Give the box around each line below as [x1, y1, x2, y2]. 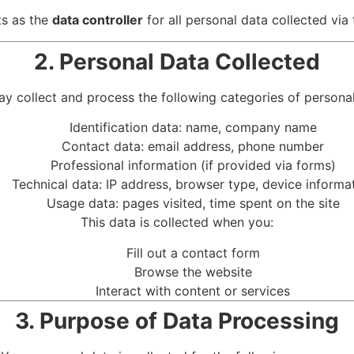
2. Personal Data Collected [34, 47, 320, 75]
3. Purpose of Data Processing [15, 307, 339, 334]
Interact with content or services [96, 282, 290, 299]
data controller [52, 12, 143, 28]
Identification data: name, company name [69, 119, 317, 136]
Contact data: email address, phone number [62, 138, 324, 155]
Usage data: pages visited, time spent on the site [46, 195, 340, 212]
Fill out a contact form [126, 244, 260, 261]
